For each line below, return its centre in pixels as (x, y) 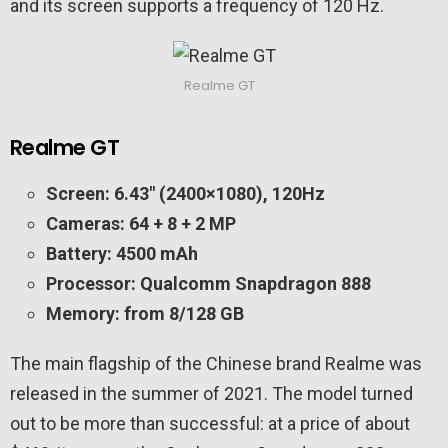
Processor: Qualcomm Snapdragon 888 (208, 284)
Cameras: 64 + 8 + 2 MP (141, 224)
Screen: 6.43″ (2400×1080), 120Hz (185, 194)
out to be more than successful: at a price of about (210, 424)
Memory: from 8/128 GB (147, 314)
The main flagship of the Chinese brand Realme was (216, 364)
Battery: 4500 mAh (122, 254)
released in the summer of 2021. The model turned (211, 394)
